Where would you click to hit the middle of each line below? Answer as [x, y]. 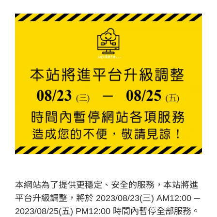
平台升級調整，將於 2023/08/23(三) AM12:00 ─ [108, 198]
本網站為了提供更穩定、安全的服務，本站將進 [107, 185]
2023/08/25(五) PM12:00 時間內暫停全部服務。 [108, 211]
